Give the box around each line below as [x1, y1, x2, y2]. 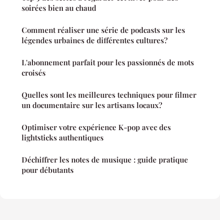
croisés [22, 68, 46, 78]
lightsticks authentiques [22, 133, 104, 143]
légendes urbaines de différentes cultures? [22, 35, 167, 46]
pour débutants [22, 165, 74, 175]
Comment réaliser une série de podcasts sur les [22, 25, 185, 35]
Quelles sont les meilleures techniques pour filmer [22, 90, 196, 100]
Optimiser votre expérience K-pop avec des [22, 122, 171, 133]
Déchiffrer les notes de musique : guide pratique [22, 155, 188, 165]
